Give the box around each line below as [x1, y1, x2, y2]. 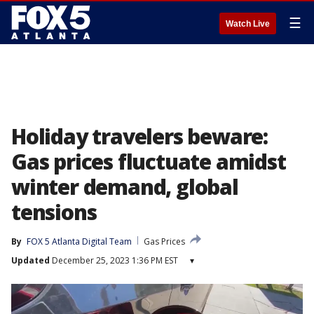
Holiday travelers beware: [11, 122, 268, 151]
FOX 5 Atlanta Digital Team [27, 235, 132, 247]
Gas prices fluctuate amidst [11, 147, 286, 176]
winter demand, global [11, 172, 238, 201]
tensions [11, 198, 97, 226]
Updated [11, 254, 50, 266]
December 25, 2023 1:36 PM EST [50, 254, 178, 266]
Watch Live [226, 19, 270, 29]
